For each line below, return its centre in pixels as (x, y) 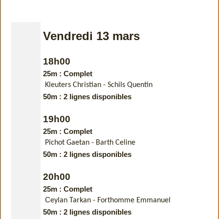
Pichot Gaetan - (70, 142)
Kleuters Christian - (76, 85)
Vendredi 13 (76, 36)
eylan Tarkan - (74, 200)
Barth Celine (116, 142)
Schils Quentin (130, 85)
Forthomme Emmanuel (134, 200)
